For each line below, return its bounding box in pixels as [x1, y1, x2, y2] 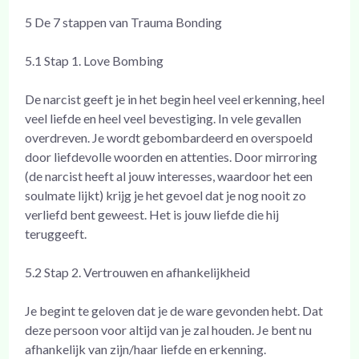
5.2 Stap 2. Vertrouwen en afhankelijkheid [25, 264, 251, 280]
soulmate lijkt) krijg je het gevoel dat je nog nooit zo [25, 187, 307, 203]
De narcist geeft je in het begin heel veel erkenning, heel [25, 91, 325, 107]
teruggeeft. [25, 225, 87, 241]
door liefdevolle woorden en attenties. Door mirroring [25, 148, 318, 164]
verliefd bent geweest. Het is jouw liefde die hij [25, 206, 280, 222]
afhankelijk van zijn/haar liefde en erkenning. [25, 341, 267, 357]
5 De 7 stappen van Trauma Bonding [25, 14, 223, 30]
